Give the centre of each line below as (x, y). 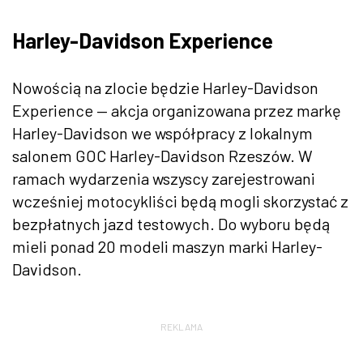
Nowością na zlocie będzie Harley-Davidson (165, 87)
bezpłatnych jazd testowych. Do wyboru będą (171, 223)
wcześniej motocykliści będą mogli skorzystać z (180, 201)
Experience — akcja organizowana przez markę (177, 110)
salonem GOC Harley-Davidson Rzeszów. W (162, 155)
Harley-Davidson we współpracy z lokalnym (162, 132)
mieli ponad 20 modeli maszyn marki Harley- (167, 246)
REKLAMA (181, 326)
